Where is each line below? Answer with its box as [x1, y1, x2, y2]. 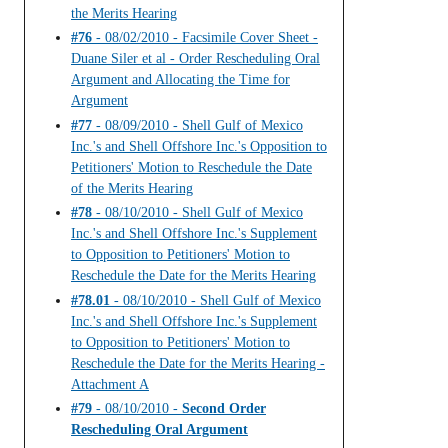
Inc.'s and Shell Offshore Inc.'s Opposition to [71, 138, 327, 154]
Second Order [182, 401, 266, 417]
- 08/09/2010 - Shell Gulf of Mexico [92, 117, 303, 133]
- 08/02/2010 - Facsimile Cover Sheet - [92, 30, 318, 46]
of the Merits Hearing [71, 180, 193, 196]
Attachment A [71, 376, 149, 392]
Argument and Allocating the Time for [71, 72, 290, 88]
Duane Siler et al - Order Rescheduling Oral [71, 51, 320, 67]
